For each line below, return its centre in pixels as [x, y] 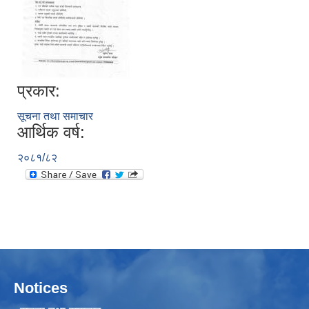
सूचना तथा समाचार [55, 117]
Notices [41, 288]
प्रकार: [39, 91]
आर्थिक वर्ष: [51, 132]
